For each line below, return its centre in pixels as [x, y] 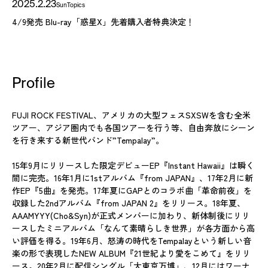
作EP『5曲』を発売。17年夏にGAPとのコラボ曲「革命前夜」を [132, 190]
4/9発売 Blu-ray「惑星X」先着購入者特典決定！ [103, 21]
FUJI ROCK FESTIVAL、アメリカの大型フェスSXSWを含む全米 [131, 115]
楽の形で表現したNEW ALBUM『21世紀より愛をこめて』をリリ [131, 253]
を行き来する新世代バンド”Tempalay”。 [88, 140]
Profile [33, 83]
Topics [76, 5]
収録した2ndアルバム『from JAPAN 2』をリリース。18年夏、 [129, 202]
